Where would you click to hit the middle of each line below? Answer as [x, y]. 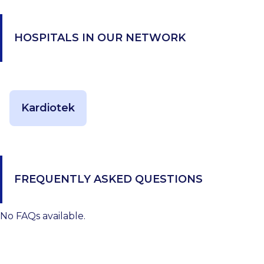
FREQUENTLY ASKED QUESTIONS [108, 179]
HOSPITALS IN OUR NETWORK [100, 37]
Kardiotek [48, 108]
